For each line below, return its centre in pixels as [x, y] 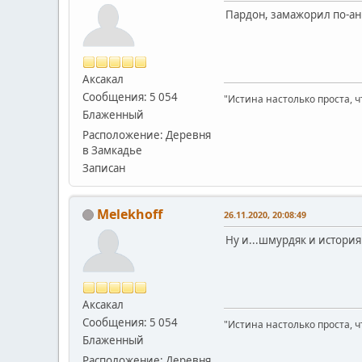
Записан [104, 168]
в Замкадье [112, 150]
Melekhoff [130, 214]
